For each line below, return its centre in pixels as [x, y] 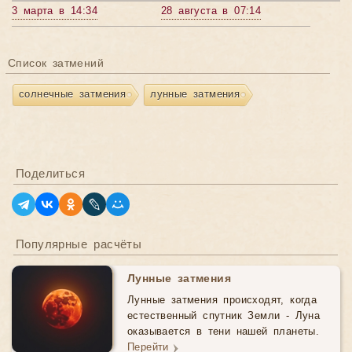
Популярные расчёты [79, 245]
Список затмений [56, 64]
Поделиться [50, 174]
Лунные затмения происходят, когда [222, 301]
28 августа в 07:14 [211, 11]
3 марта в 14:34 [55, 11]
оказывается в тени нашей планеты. [224, 332]
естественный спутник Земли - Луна [224, 316]
